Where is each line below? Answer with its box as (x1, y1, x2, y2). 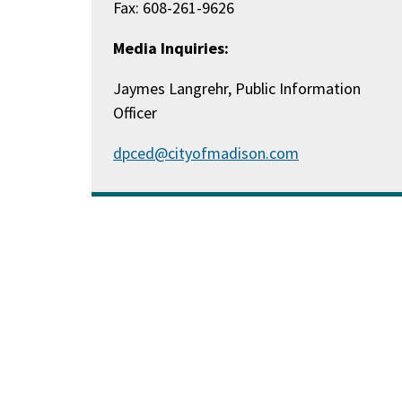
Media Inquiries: (113, 38, 230, 58)
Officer (113, 102, 158, 123)
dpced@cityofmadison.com (113, 143, 300, 163)
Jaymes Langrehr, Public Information (113, 78, 362, 99)
